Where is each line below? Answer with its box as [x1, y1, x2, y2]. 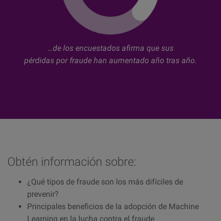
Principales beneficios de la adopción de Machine [27, 201, 199, 211]
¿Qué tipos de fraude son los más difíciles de [27, 177, 183, 186]
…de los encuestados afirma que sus [47, 43, 174, 53]
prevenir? [27, 189, 59, 199]
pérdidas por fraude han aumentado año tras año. [24, 56, 197, 66]
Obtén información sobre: [7, 155, 136, 169]
